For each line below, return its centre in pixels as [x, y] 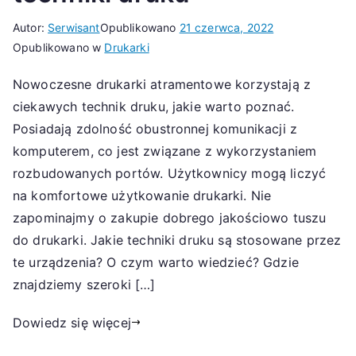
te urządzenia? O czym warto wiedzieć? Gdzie [156, 262]
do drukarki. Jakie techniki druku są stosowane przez [177, 240]
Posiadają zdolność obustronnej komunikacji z [155, 128]
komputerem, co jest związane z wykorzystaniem [165, 151]
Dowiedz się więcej [72, 322]
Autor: [31, 27]
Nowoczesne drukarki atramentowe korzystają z [162, 84]
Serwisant [74, 27]
